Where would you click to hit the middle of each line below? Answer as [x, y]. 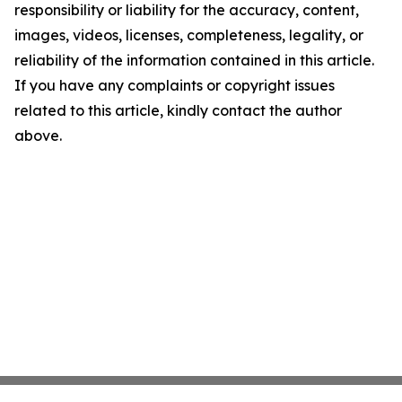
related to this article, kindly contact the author [178, 111]
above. [38, 136]
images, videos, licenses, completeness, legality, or [189, 35]
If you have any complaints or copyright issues [175, 86]
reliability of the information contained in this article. [194, 61]
